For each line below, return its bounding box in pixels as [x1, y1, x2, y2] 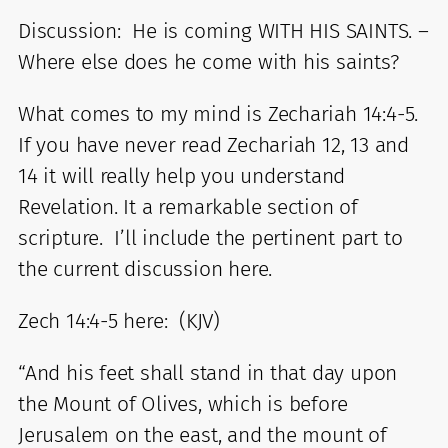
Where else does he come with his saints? [18, 48, 405, 75]
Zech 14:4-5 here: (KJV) [18, 307, 232, 334]
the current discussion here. [18, 255, 296, 282]
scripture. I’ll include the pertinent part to [18, 224, 403, 251]
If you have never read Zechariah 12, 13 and [18, 131, 409, 158]
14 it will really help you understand [18, 162, 346, 189]
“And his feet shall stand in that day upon [18, 359, 398, 386]
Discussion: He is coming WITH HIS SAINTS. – [18, 17, 429, 44]
